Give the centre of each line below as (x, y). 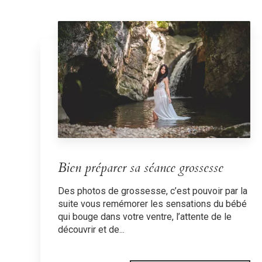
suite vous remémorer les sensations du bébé (152, 204)
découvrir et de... (91, 229)
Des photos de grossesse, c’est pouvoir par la (152, 191)
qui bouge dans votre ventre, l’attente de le (144, 216)
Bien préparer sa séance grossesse (140, 168)
